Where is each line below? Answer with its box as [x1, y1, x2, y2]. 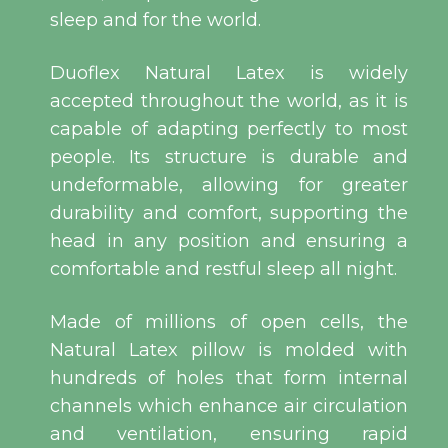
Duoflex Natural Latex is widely [50, 62, 408, 85]
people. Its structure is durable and [50, 146, 408, 169]
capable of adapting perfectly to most [50, 118, 408, 141]
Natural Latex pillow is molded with [50, 339, 408, 362]
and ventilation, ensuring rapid [50, 423, 408, 446]
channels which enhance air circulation [50, 395, 408, 418]
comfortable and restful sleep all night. [50, 258, 397, 281]
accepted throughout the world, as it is [50, 90, 408, 113]
